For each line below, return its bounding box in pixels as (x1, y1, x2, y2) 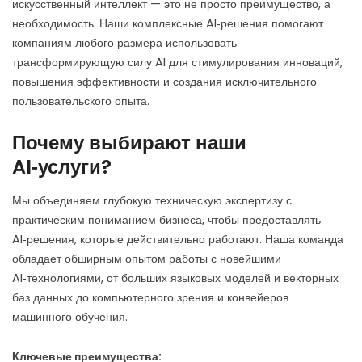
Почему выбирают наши (12, 128, 246, 156)
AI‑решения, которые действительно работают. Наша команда (12, 230, 343, 247)
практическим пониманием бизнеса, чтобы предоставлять (12, 211, 321, 228)
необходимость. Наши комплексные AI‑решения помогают (12, 15, 323, 32)
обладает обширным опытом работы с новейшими (12, 250, 281, 267)
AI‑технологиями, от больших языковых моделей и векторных (12, 269, 339, 286)
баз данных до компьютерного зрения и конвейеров (12, 288, 288, 305)
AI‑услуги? (12, 153, 112, 180)
